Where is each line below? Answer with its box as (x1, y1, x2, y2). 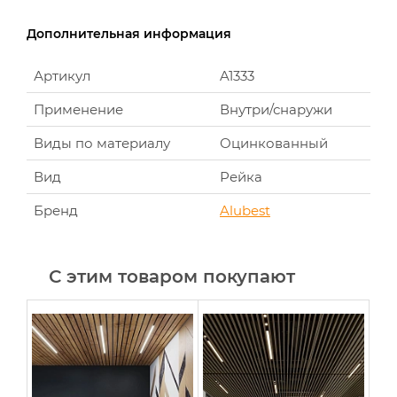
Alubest (220, 202, 270, 219)
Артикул (34, 67, 90, 84)
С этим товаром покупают (49, 266, 295, 287)
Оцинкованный (220, 135, 328, 152)
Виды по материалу (34, 135, 170, 152)
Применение (34, 101, 123, 118)
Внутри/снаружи (220, 101, 332, 118)
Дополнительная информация (27, 26, 231, 42)
